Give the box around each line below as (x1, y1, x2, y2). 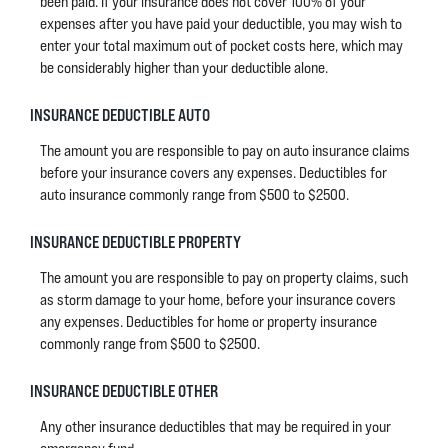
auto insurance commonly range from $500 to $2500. (40, 185, 349, 204)
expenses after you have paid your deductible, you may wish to (40, 14, 402, 33)
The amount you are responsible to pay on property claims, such (40, 268, 408, 287)
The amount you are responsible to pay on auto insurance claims (40, 141, 410, 160)
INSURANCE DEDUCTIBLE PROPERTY (30, 232, 241, 251)
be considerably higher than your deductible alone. (40, 58, 328, 77)
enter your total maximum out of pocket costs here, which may (40, 36, 403, 55)
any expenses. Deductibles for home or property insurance (40, 312, 377, 331)
